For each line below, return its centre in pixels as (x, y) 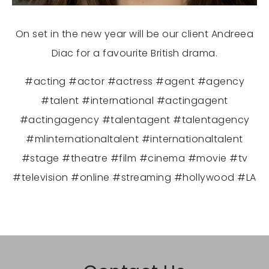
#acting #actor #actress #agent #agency (134, 82)
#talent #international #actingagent (134, 101)
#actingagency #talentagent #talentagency (134, 120)
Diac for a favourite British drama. (134, 53)
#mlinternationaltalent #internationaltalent (134, 139)
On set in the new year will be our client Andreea (134, 34)
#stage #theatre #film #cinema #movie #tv (134, 159)
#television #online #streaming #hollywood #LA (134, 178)
